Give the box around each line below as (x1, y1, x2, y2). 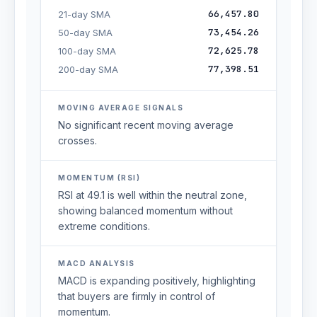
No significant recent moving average (58, 119, 234, 131)
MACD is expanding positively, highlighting (58, 275, 255, 287)
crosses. (58, 134, 97, 146)
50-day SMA (58, 27, 113, 38)
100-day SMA (58, 45, 116, 57)
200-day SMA (58, 64, 118, 75)
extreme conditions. (58, 220, 150, 232)
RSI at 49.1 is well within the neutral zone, (58, 189, 247, 201)
